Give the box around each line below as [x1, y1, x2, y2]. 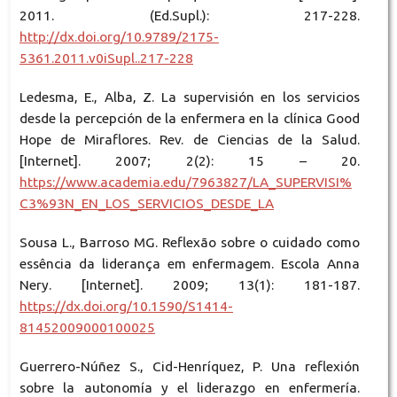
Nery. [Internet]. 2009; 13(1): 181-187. [19, 276, 361, 292]
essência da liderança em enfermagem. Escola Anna [19, 255, 361, 271]
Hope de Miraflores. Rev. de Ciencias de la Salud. [19, 131, 361, 147]
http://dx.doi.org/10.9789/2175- [19, 28, 219, 44]
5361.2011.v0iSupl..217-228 [19, 50, 193, 66]
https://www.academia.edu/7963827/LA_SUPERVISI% [19, 174, 352, 190]
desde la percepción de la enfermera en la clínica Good [19, 110, 361, 126]
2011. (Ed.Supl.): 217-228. [19, 7, 361, 23]
